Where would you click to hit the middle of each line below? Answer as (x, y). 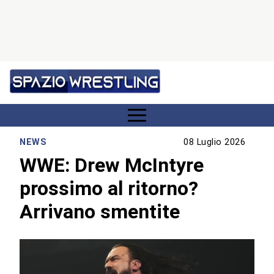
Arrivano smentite (100, 211)
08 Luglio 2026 (215, 143)
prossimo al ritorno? (109, 188)
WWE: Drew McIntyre (112, 165)
